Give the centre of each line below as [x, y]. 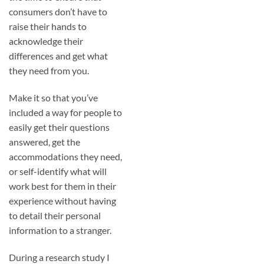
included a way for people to [65, 113]
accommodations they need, [65, 157]
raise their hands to [48, 27]
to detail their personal [55, 216]
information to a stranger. [60, 230]
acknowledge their [46, 41]
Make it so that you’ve [53, 98]
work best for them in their [62, 186]
